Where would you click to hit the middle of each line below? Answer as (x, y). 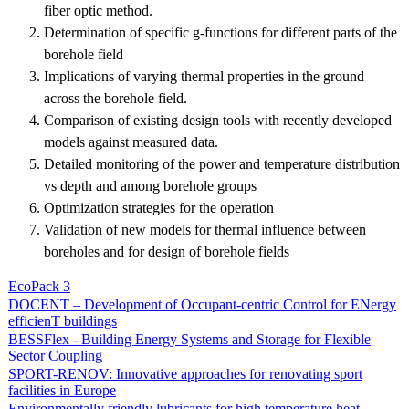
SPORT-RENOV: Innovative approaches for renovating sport (185, 373)
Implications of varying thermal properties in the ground (204, 76)
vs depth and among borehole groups (150, 185)
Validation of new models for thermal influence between (205, 229)
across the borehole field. (115, 98)
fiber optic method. (98, 10)
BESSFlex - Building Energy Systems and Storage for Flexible (189, 339)
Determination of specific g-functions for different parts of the (220, 32)
